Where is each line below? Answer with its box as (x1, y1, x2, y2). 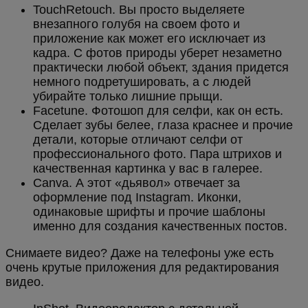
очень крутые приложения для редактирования (5, 261, 279, 275)
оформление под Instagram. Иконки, (33, 190, 241, 205)
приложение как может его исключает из (33, 32, 265, 46)
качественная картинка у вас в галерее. (33, 162, 263, 176)
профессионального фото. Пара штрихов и (33, 147, 282, 162)
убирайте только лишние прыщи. (33, 89, 223, 104)
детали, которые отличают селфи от (33, 133, 243, 147)
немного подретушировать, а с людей (33, 75, 251, 89)
